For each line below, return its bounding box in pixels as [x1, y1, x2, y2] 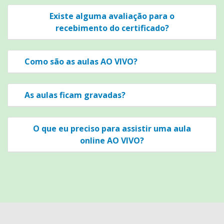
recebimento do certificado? [55, 22, 169, 33]
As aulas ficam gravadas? [24, 89, 125, 100]
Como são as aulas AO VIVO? [24, 55, 137, 67]
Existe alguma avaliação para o [49, 10, 174, 21]
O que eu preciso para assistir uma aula [33, 122, 191, 134]
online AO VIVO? [80, 134, 144, 146]
